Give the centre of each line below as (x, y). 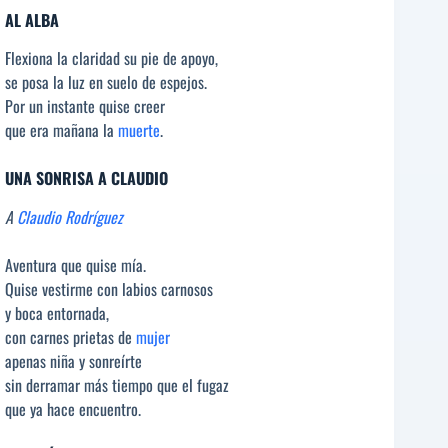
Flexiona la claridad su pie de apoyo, (111, 58)
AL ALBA (32, 19)
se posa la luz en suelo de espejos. (106, 82)
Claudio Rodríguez (70, 217)
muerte (139, 130)
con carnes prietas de (70, 337)
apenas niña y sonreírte (73, 361)
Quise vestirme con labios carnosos (109, 289)
